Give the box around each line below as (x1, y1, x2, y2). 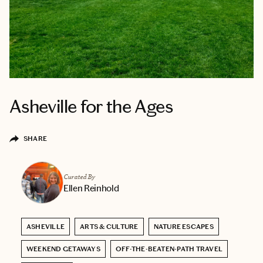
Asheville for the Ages (9, 95, 173, 118)
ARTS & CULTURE (80, 222, 139, 231)
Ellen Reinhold (63, 182, 119, 194)
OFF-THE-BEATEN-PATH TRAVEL (115, 244, 223, 253)
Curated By (63, 171, 95, 181)
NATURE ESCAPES (153, 222, 214, 231)
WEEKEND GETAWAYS (26, 244, 100, 253)
